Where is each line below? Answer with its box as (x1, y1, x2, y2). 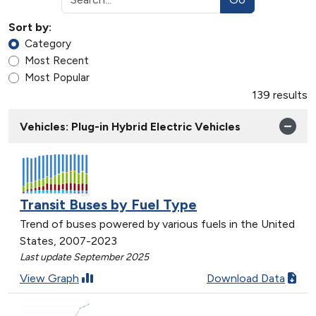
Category (24, 37, 71, 50)
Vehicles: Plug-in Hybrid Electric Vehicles (20, 119, 241, 133)
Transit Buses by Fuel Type (20, 195, 197, 213)
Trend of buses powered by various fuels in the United (20, 217, 295, 231)
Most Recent (24, 54, 89, 67)
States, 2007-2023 (20, 233, 117, 248)
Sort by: (8, 20, 51, 34)
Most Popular (24, 71, 90, 84)
